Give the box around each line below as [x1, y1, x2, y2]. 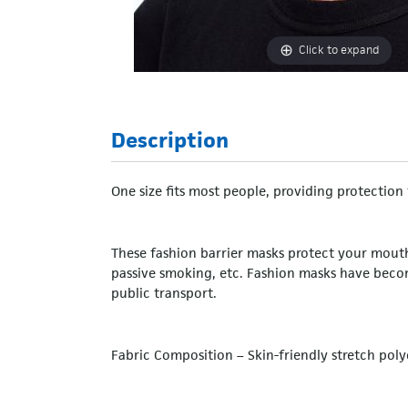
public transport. [111, 283, 217, 301]
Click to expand [298, 42, 380, 58]
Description [111, 126, 229, 154]
